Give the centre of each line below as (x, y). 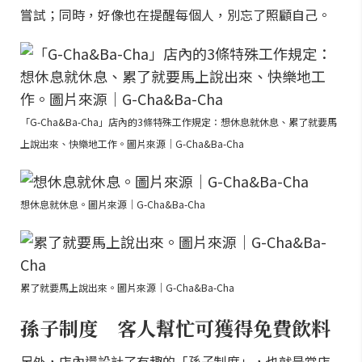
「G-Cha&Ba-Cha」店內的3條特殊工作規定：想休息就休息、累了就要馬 (179, 122)
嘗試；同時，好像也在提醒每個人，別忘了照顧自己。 (175, 15)
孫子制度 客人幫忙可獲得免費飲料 (175, 328)
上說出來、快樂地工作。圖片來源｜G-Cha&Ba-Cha (132, 143)
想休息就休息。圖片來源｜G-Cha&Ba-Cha (113, 204)
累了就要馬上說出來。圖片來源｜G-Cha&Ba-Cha (127, 287)
